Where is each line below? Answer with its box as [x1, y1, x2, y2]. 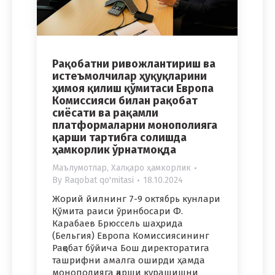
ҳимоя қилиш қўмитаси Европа [52, 81, 214, 95]
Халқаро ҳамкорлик [111, 162, 191, 173]
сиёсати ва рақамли [52, 106, 158, 120]
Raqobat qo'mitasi [64, 174, 134, 185]
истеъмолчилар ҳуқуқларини [52, 69, 207, 83]
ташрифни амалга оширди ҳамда [52, 254, 205, 266]
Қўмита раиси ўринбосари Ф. [52, 205, 183, 217]
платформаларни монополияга [52, 118, 217, 132]
